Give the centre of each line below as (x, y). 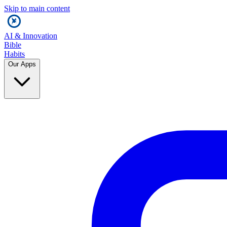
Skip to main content (37, 8)
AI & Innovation (31, 36)
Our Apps (22, 64)
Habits (14, 54)
